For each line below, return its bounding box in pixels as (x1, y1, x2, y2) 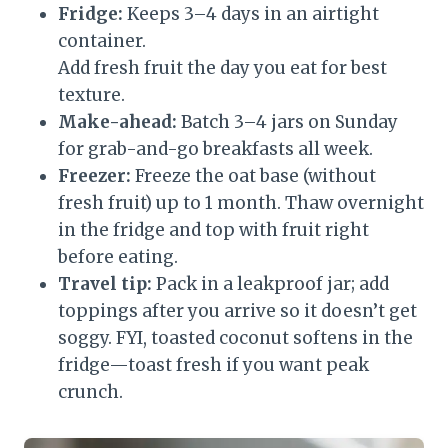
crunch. (58, 381, 123, 404)
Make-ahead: (58, 111, 177, 134)
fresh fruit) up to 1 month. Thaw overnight (58, 192, 424, 215)
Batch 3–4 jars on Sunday (177, 111, 398, 134)
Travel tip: (58, 273, 152, 296)
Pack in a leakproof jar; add (152, 273, 389, 296)
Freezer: (58, 165, 131, 188)
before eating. (58, 246, 178, 269)
